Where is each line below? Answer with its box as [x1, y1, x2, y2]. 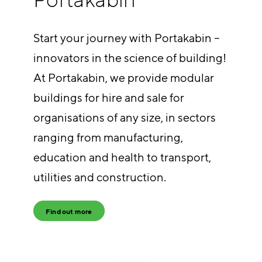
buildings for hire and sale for [33, 91, 184, 105]
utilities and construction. [33, 170, 168, 184]
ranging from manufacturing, [33, 130, 183, 144]
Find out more [46, 206, 92, 216]
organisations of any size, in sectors [33, 111, 216, 125]
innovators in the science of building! [33, 51, 226, 65]
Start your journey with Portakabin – [33, 31, 220, 45]
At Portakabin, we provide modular [33, 71, 214, 85]
